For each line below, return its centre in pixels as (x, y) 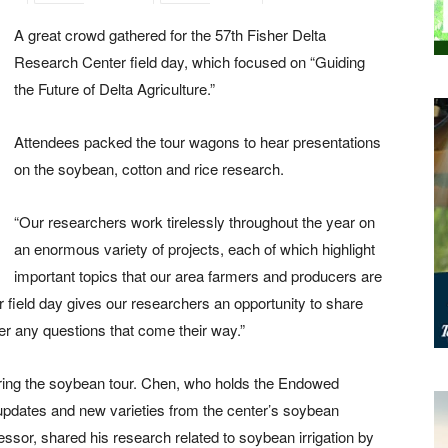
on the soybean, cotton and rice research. (149, 169)
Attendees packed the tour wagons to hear (151, 142)
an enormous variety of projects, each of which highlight (194, 249)
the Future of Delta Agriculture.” (114, 89)
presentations (335, 142)
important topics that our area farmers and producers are (198, 276)
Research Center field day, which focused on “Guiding (189, 62)
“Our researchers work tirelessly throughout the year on (194, 222)
